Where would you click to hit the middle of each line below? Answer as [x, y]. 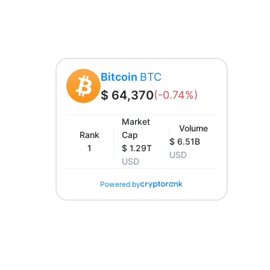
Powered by [121, 184]
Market [136, 121]
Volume [193, 128]
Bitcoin [120, 77]
